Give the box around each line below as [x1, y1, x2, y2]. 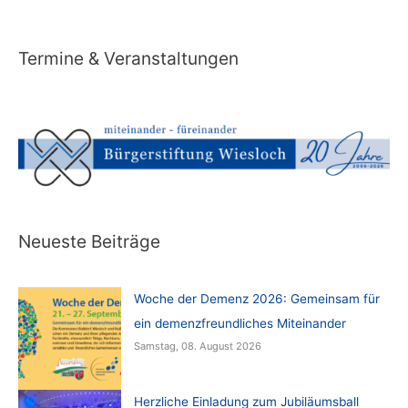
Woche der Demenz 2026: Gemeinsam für [133, 291, 380, 307]
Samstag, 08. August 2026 [133, 340, 261, 353]
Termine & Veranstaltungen [18, 46, 239, 69]
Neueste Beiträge [18, 230, 160, 253]
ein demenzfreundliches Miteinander [133, 316, 346, 331]
